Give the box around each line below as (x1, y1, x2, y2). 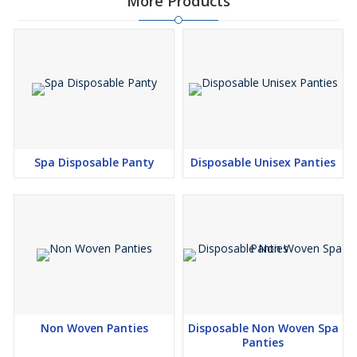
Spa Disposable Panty (33, 155, 155, 171)
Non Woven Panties (40, 320, 148, 336)
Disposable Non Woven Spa (187, 320, 339, 336)
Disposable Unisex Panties (190, 155, 335, 171)
